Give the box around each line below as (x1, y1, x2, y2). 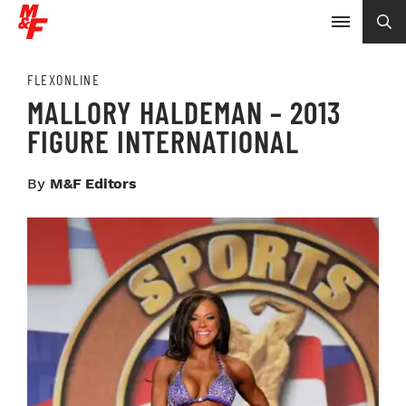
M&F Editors (50, 175, 137, 192)
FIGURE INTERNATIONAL (27, 122, 299, 159)
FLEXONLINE (27, 71, 100, 88)
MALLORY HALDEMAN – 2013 (27, 93, 341, 130)
